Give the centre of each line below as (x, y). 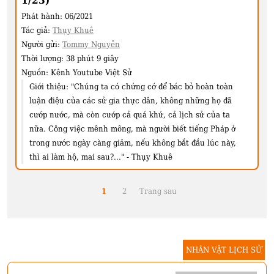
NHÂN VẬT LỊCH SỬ (224, 250)
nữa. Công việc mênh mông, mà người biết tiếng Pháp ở (132, 129)
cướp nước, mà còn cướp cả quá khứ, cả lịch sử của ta (130, 115)
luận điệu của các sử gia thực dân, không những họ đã (131, 101)
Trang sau (158, 191)
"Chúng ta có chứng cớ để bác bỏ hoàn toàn (152, 87)
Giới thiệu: (49, 87)
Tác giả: (37, 31)
